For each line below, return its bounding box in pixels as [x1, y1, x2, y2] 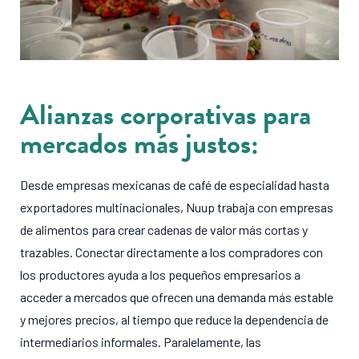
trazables [20, 244, 70, 260]
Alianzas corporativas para [20, 92, 311, 135]
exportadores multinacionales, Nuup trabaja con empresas [20, 199, 333, 215]
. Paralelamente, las [158, 333, 261, 349]
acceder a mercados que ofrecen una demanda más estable [20, 288, 333, 305]
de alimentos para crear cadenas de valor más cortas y [20, 221, 308, 237]
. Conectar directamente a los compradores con [70, 244, 323, 260]
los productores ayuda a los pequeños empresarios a [20, 266, 301, 282]
